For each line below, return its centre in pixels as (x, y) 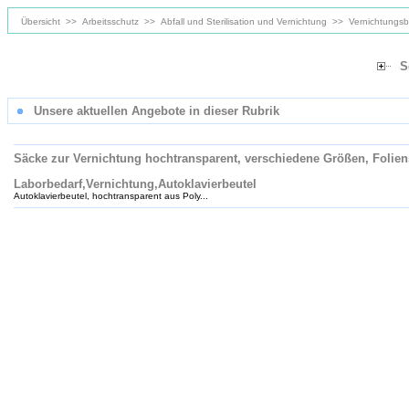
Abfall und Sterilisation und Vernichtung (244, 21)
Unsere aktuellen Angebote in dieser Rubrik (157, 111)
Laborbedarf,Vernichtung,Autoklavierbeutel (135, 184)
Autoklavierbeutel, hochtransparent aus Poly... (111, 196)
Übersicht (41, 21)
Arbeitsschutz (110, 21)
